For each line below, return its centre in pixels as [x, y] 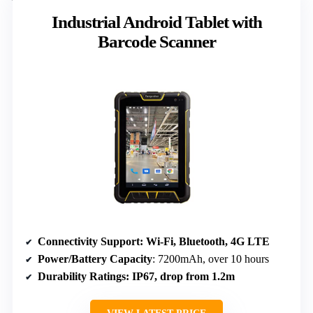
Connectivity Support [89, 242]
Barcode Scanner [156, 42]
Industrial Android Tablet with [156, 22]
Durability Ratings [82, 277]
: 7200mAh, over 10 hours [211, 259]
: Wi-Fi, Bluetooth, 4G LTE [205, 242]
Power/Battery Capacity [95, 259]
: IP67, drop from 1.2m [180, 277]
